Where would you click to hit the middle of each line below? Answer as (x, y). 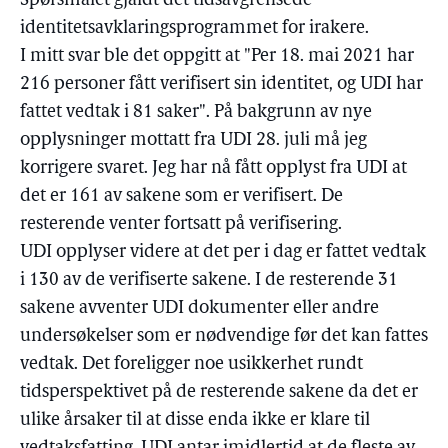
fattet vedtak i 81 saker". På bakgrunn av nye (196, 112)
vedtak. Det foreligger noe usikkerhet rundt (191, 364)
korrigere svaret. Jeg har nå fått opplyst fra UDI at (213, 168)
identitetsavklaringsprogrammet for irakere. (194, 28)
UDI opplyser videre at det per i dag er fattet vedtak (223, 252)
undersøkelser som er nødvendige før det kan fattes (224, 336)
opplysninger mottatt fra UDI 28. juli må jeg (193, 140)
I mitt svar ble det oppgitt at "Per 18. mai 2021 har (217, 56)
